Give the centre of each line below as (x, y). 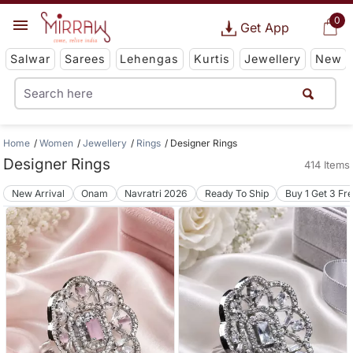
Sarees (85, 59)
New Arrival (39, 193)
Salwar (30, 59)
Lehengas (150, 59)
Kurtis (212, 59)
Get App (264, 28)
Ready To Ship (236, 193)
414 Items (327, 165)
